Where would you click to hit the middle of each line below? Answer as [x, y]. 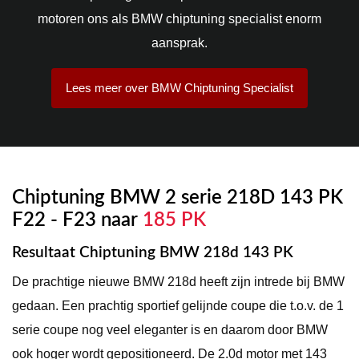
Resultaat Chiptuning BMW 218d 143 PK [153, 252]
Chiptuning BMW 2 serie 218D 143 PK [177, 198]
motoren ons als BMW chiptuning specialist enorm [179, 18]
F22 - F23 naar [77, 220]
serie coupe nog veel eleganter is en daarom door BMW [170, 329]
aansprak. [179, 42]
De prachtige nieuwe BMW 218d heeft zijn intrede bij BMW [178, 281]
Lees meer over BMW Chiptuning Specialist [179, 87]
